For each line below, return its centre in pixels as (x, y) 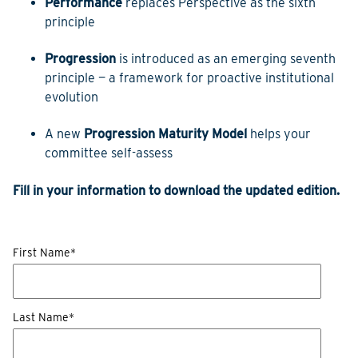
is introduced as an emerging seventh (227, 59)
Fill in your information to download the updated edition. (176, 190)
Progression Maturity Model (165, 134)
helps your (279, 134)
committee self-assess (109, 153)
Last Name (41, 318)
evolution (72, 97)
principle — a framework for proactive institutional (189, 78)
